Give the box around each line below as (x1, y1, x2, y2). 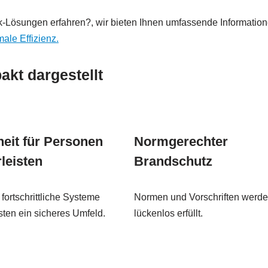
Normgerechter (134, 134, 228, 150)
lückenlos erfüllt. (134, 208, 203, 219)
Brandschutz (134, 154, 212, 169)
